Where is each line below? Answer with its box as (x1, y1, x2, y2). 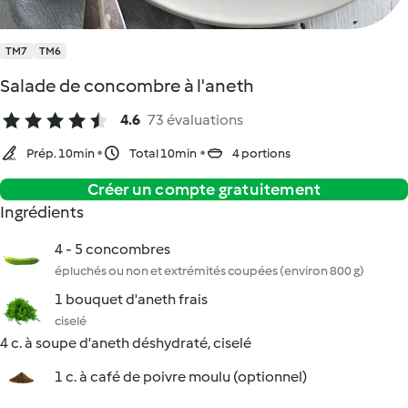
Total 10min (129, 146, 197, 161)
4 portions (232, 146, 291, 161)
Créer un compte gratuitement (87, 179, 321, 199)
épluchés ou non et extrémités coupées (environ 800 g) (55, 263, 364, 279)
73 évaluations (148, 111, 243, 128)
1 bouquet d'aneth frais (55, 291, 208, 308)
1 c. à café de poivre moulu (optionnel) (55, 368, 307, 385)
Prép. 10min (26, 146, 97, 161)
